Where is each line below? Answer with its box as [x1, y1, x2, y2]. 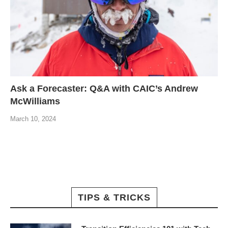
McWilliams [10, 96, 60, 107]
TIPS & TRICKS [77, 192, 151, 203]
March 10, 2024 [10, 115, 56, 123]
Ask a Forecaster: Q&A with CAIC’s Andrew [10, 83, 198, 94]
